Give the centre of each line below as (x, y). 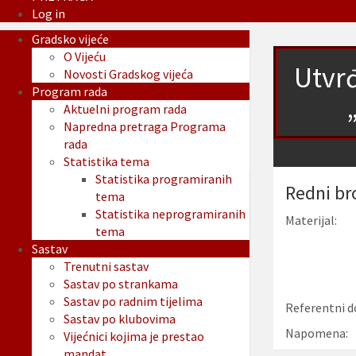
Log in (48, 14)
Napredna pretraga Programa (145, 127)
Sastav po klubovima (120, 319)
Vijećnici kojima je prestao (134, 337)
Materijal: (311, 221)
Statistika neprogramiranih (170, 214)
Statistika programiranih (164, 179)
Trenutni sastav (106, 267)
